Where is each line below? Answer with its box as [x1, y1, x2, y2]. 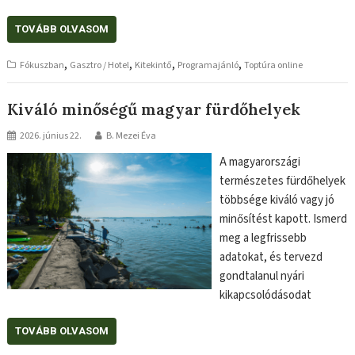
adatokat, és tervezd [219, 249, 323, 266]
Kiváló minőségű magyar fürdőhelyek [7, 99, 301, 120]
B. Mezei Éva [106, 129, 157, 143]
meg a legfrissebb [219, 230, 307, 247]
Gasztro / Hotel [70, 58, 130, 72]
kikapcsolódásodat [219, 287, 311, 304]
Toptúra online [244, 58, 303, 72]
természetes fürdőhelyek [219, 173, 345, 190]
